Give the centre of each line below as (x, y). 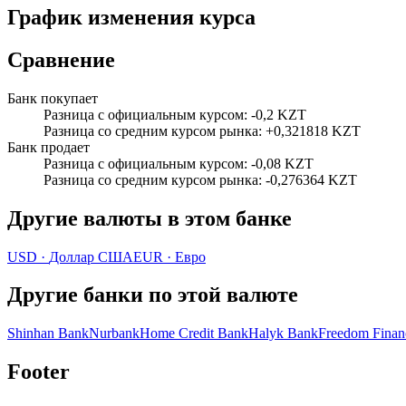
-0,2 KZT (279, 114)
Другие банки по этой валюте (153, 295)
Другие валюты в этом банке (150, 218)
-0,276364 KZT (311, 179)
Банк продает (48, 147)
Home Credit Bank (194, 333)
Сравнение (61, 59)
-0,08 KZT (282, 163)
